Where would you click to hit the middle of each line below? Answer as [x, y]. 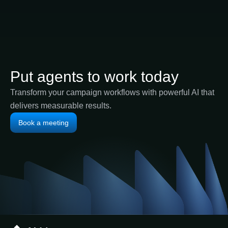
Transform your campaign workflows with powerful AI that [112, 92]
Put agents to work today [94, 76]
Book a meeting [44, 122]
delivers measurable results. [62, 105]
